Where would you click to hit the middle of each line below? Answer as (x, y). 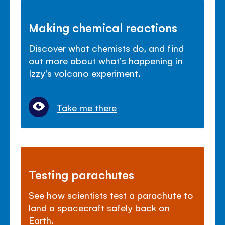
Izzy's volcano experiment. (85, 73)
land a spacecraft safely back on (99, 207)
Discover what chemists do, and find (106, 47)
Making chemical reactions (103, 27)
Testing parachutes (82, 174)
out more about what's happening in (106, 60)
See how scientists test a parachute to (111, 195)
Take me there (87, 107)
